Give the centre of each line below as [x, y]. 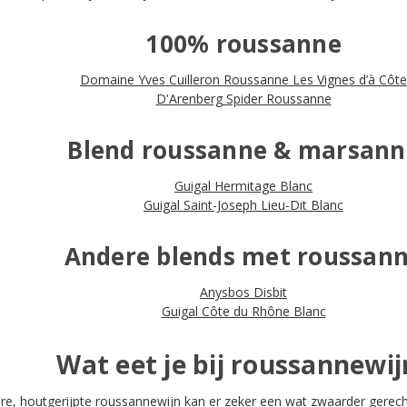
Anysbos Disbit [243, 293]
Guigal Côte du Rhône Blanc [243, 312]
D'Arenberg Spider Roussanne [243, 99]
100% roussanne [243, 44]
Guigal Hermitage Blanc [243, 186]
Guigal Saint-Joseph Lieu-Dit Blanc [243, 205]
